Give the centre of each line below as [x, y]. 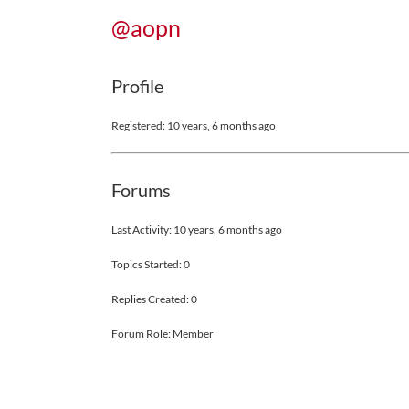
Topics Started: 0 [151, 264]
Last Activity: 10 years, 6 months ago [197, 230]
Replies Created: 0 [154, 299]
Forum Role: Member [163, 334]
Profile [137, 86]
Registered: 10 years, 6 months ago [194, 126]
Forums [141, 190]
